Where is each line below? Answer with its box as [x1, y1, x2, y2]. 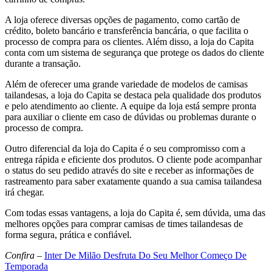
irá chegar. [5, 186, 44, 197]
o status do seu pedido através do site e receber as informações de [5, 165, 254, 175]
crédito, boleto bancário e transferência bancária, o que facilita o [5, 25, 248, 36]
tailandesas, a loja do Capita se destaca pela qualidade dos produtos [5, 89, 261, 100]
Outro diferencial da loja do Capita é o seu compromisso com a [5, 143, 245, 154]
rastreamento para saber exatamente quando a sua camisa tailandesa [5, 175, 262, 186]
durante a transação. [5, 58, 81, 69]
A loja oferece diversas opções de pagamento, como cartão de [5, 14, 240, 25]
